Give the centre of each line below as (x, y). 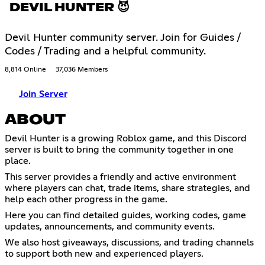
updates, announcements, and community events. (110, 227)
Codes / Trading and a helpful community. (105, 52)
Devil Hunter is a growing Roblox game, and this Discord (126, 139)
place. (18, 161)
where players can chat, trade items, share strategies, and (127, 188)
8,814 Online (25, 70)
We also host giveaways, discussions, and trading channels (129, 243)
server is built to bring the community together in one (119, 150)
